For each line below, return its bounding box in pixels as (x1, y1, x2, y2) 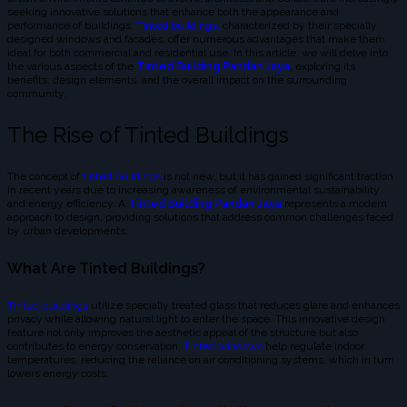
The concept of (7, 169, 83, 183)
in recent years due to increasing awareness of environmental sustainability (7, 183, 380, 196)
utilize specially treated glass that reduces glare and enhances (88, 299, 400, 313)
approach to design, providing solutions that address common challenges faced (7, 210, 393, 223)
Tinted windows (184, 340, 265, 353)
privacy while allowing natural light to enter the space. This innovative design (7, 313, 385, 326)
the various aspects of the (7, 59, 136, 73)
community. (7, 86, 66, 100)
